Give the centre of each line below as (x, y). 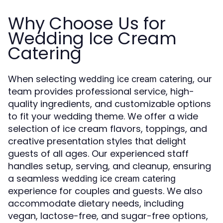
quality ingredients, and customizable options (110, 104)
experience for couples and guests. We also (105, 191)
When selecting (43, 79)
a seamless (35, 179)
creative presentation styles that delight (97, 141)
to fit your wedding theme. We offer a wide (103, 116)
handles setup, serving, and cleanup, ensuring (110, 166)
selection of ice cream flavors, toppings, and (108, 129)
